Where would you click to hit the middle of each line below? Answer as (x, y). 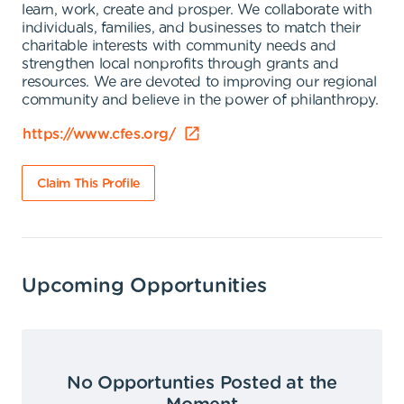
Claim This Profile (88, 184)
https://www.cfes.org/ (99, 134)
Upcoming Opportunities (144, 286)
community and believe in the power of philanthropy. (200, 100)
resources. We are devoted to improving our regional (199, 82)
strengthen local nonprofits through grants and (180, 64)
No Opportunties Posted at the (202, 383)
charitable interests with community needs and (179, 46)
